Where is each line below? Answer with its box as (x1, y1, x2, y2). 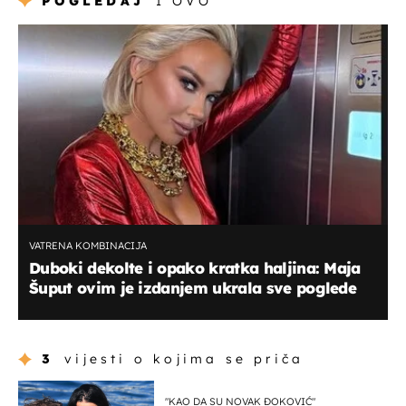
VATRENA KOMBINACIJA (29, 239, 147, 253)
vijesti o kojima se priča (64, 350, 304, 367)
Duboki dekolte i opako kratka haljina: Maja (29, 258, 361, 278)
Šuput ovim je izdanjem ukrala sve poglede (29, 278, 357, 298)
